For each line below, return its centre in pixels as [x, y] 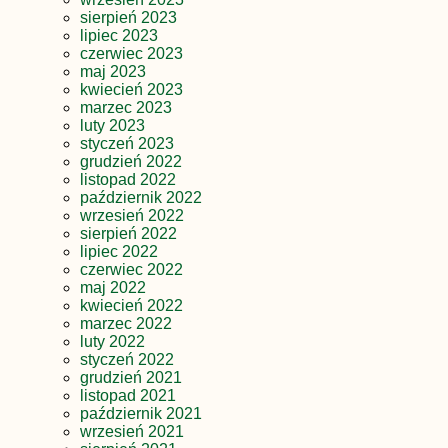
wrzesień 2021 [132, 431]
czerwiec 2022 [131, 269]
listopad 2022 [128, 179]
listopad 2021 [128, 395]
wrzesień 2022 [132, 215]
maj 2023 [113, 71]
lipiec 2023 [119, 35]
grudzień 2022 [131, 161]
